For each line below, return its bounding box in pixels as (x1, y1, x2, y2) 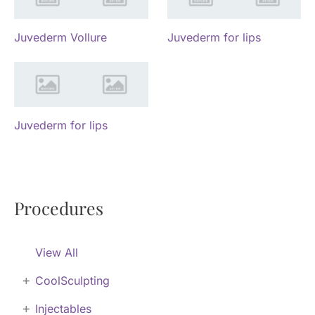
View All (35, 245, 78, 260)
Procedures (14, 196, 103, 220)
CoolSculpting (35, 274, 110, 288)
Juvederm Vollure (14, 30, 107, 44)
